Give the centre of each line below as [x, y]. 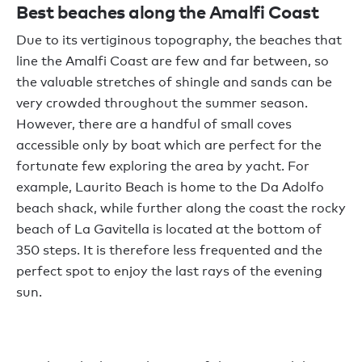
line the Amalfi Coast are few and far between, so [173, 61]
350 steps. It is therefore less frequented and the [169, 250]
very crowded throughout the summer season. [162, 103]
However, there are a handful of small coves [154, 124]
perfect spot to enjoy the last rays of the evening [169, 271]
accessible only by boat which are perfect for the [169, 145]
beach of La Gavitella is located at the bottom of [169, 229]
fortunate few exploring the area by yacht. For [163, 166]
